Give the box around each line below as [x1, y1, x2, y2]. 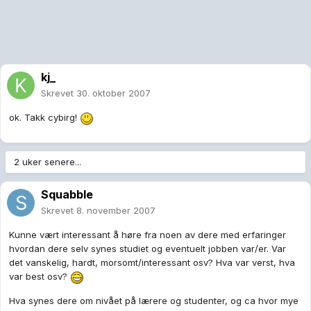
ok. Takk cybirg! [9, 112, 80, 124]
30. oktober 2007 [76, 87, 151, 99]
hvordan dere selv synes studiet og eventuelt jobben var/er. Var [9, 243, 286, 255]
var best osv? [9, 271, 70, 283]
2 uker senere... [14, 156, 81, 168]
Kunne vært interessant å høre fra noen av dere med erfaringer [9, 229, 286, 241]
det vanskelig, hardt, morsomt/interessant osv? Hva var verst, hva [9, 257, 295, 269]
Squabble [41, 187, 93, 202]
